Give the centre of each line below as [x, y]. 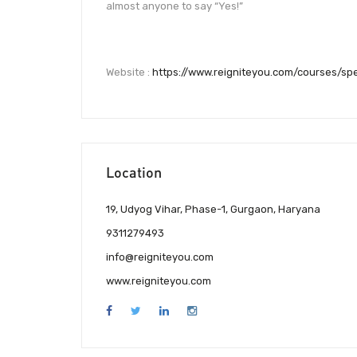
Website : [129, 73]
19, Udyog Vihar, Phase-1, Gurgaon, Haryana [213, 210]
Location [134, 172]
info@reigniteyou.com [160, 257]
